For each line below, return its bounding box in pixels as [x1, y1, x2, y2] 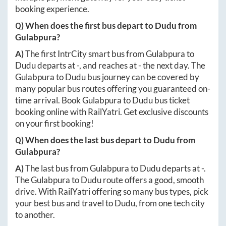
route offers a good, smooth [101, 175, 204, 186]
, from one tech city [135, 198, 205, 209]
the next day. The [141, 60, 205, 71]
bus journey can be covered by [86, 72, 199, 83]
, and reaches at [79, 60, 138, 71]
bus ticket [153, 95, 190, 106]
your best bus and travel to [15, 198, 115, 209]
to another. [15, 209, 55, 220]
